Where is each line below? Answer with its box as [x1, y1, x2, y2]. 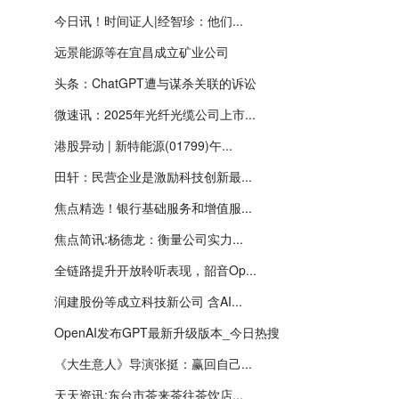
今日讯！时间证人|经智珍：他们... [54, 12, 243, 29]
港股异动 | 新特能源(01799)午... [54, 136, 232, 154]
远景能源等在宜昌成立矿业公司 [54, 43, 229, 61]
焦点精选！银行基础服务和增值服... [54, 199, 252, 216]
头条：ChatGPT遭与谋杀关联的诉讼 [54, 74, 256, 92]
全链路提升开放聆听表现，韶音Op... [54, 261, 256, 279]
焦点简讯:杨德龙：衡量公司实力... [54, 230, 243, 248]
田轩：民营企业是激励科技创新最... [54, 167, 252, 185]
